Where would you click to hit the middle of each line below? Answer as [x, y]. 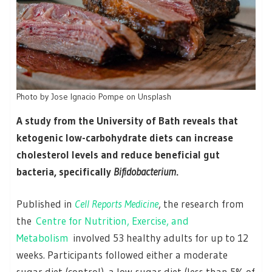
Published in [46, 204]
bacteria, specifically [65, 171]
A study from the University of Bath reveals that [127, 120]
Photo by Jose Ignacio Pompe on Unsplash [94, 96]
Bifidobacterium [145, 171]
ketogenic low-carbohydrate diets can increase [125, 137]
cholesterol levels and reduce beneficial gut [118, 154]
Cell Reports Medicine [117, 204]
